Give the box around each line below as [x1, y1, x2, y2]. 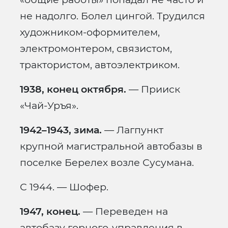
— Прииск [126, 83, 180, 96]
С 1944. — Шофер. [20, 181, 108, 193]
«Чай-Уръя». [20, 99, 78, 112]
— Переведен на [80, 205, 168, 218]
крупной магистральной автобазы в [20, 140, 203, 153]
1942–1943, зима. [20, 124, 102, 136]
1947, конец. [20, 205, 80, 218]
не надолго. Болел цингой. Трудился [20, 10, 205, 22]
